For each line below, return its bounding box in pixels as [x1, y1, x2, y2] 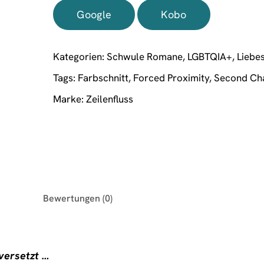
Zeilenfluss [86, 92, 134, 105]
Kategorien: [53, 49, 107, 62]
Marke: [53, 92, 87, 105]
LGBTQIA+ [187, 49, 233, 62]
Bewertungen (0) [43, 192, 113, 204]
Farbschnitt [78, 71, 129, 84]
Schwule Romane [107, 49, 183, 62]
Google [77, 7, 112, 21]
